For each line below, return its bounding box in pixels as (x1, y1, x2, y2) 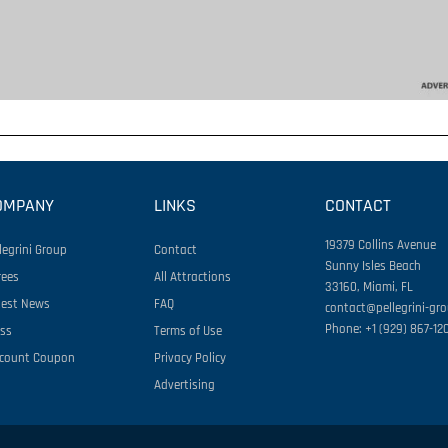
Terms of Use (154, 322, 223, 339)
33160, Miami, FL (325, 278, 414, 295)
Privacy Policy (154, 349, 227, 366)
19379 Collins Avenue (325, 236, 437, 253)
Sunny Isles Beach (325, 257, 422, 274)
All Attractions (154, 268, 232, 285)
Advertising (154, 376, 216, 393)
